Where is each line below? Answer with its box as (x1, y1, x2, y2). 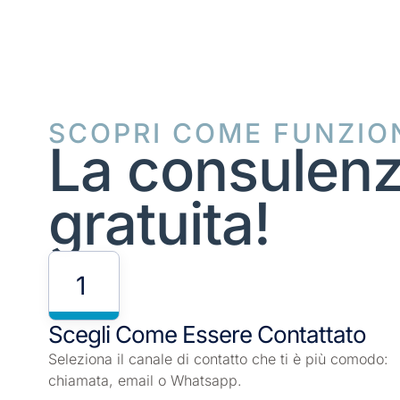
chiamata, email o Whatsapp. (47, 371, 242, 390)
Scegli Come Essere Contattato (47, 321, 366, 349)
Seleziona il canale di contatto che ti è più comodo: (47, 350, 388, 369)
